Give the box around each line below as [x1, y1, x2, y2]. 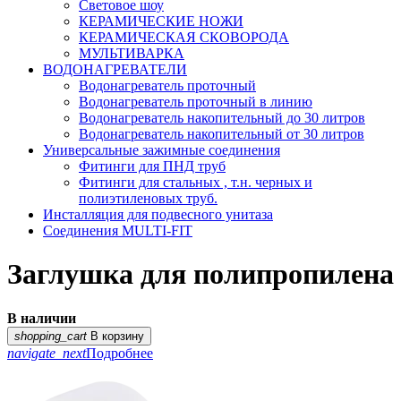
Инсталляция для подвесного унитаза [43, 207, 273, 222]
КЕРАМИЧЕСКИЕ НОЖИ [79, 13, 243, 29]
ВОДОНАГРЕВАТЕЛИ [43, 62, 187, 77]
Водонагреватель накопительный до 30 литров [79, 110, 365, 125]
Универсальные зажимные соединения [43, 142, 280, 158]
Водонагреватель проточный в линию [79, 94, 312, 109]
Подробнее [86, 345, 153, 361]
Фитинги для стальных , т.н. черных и [79, 175, 312, 190]
